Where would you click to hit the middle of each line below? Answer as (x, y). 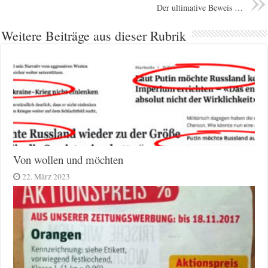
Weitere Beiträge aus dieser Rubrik (94, 35)
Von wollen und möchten (68, 159)
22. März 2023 (46, 176)
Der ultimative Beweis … (200, 7)
